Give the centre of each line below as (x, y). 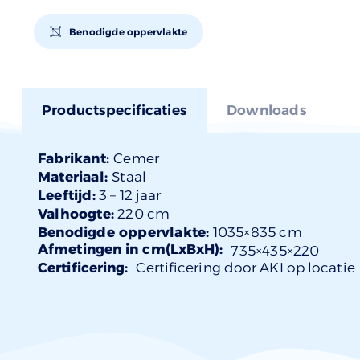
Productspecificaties (114, 110)
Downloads (266, 110)
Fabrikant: (76, 158)
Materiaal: (75, 176)
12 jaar (140, 195)
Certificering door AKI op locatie (245, 267)
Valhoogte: (76, 213)
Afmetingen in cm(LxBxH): (131, 249)
